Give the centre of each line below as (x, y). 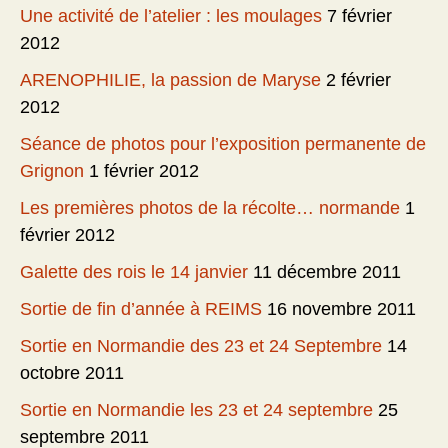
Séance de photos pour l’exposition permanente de (223, 144)
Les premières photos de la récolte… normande (210, 208)
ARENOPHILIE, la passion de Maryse (170, 80)
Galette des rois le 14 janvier (134, 272)
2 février (358, 80)
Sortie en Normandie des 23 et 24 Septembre (201, 346)
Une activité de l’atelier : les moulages (171, 16)
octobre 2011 (72, 373)
